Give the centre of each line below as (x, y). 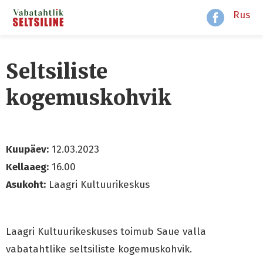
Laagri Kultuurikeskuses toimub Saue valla (107, 232)
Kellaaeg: (27, 167)
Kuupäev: (27, 149)
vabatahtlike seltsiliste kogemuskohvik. (99, 249)
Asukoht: (26, 185)
